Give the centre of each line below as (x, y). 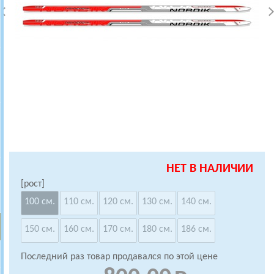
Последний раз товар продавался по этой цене (119, 257)
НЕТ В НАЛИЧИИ (210, 169)
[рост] (33, 184)
